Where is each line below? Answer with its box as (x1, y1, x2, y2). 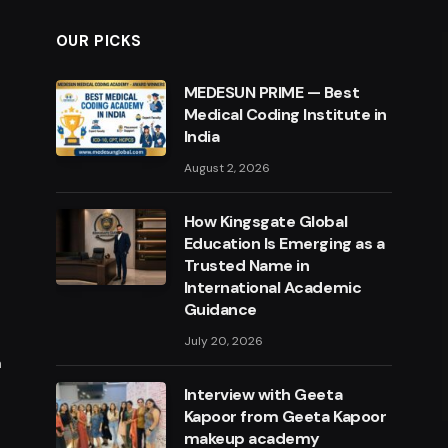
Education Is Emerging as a (183, 233, 385, 254)
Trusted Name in (183, 255, 310, 276)
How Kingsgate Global (183, 211, 348, 232)
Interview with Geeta (183, 384, 343, 405)
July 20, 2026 (183, 333, 263, 349)
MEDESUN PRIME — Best (183, 82, 360, 103)
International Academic (183, 277, 362, 298)
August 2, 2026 (183, 160, 270, 176)
